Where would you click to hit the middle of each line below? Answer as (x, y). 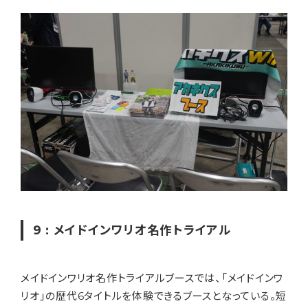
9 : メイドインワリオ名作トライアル (132, 230)
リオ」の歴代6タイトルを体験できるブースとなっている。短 (154, 296)
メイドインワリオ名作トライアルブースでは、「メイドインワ (152, 278)
